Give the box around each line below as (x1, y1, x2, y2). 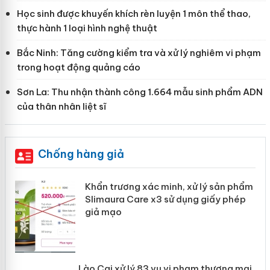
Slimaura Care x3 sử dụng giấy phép (84, 193, 246, 206)
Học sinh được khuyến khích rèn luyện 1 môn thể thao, (16, 8, 251, 20)
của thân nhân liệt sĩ (16, 101, 106, 113)
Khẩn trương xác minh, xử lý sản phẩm (84, 181, 253, 193)
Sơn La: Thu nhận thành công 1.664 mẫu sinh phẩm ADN (16, 86, 263, 98)
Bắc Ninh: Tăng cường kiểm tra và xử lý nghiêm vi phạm (16, 47, 261, 59)
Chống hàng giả (37, 147, 124, 162)
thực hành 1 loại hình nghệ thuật (16, 22, 157, 34)
